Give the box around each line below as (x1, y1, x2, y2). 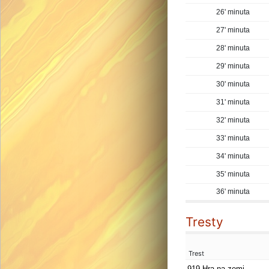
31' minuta (216, 98, 250, 106)
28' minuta (216, 44, 250, 52)
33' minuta (216, 134, 250, 142)
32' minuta (216, 116, 250, 124)
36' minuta (216, 187, 250, 196)
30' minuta (216, 80, 250, 88)
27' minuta (216, 26, 250, 34)
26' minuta (216, 8, 250, 16)
